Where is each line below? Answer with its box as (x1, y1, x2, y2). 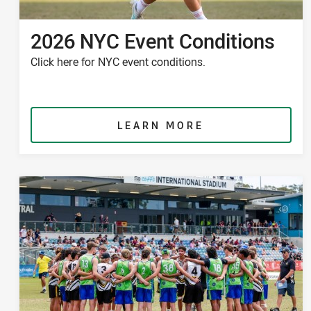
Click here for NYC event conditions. (31, 54, 205, 70)
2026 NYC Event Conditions (31, 27, 275, 55)
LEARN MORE (117, 119, 205, 133)
